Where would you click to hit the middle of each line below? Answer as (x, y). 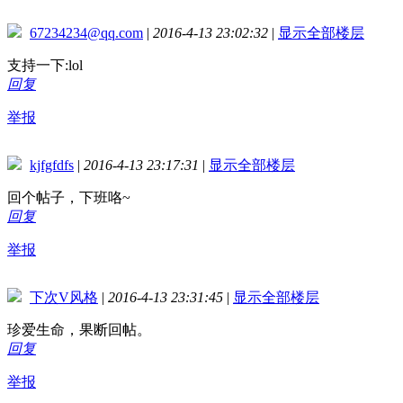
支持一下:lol (45, 65)
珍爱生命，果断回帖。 (79, 329)
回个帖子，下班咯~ (69, 197)
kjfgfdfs (52, 165)
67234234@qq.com (86, 32)
